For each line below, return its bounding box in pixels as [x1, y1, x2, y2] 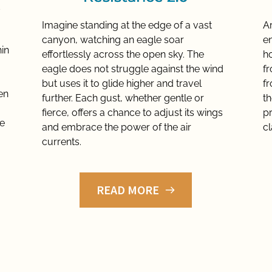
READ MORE [97, 182, 160, 198]
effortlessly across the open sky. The [42, 49, 205, 61]
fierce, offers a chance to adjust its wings [42, 107, 223, 119]
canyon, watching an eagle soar [42, 34, 185, 46]
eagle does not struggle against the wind [42, 63, 224, 75]
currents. [42, 136, 82, 148]
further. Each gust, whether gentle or [42, 92, 205, 104]
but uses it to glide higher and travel [42, 78, 202, 90]
